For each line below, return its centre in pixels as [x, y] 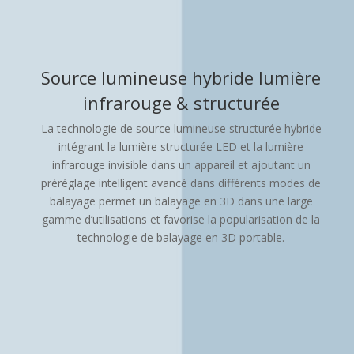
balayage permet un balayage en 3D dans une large [181, 201]
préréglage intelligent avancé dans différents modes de [181, 183]
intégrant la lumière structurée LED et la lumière [181, 147]
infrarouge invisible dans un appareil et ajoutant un [181, 165]
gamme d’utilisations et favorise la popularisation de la [181, 219]
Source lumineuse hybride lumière [181, 77]
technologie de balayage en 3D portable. [181, 237]
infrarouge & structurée [181, 103]
